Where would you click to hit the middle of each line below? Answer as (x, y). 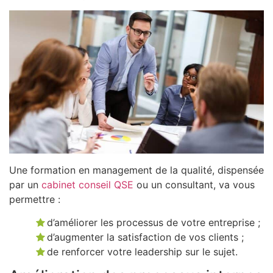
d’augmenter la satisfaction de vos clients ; (146, 237)
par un (25, 184)
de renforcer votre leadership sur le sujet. (143, 252)
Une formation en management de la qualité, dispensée (136, 170)
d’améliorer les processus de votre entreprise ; (154, 223)
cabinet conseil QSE (87, 184)
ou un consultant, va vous (194, 184)
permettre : (35, 199)
